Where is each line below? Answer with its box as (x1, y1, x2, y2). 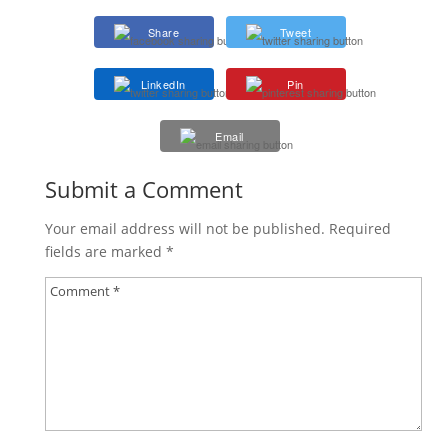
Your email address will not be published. (44, 219, 325, 239)
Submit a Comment (44, 174, 243, 205)
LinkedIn (140, 76, 186, 93)
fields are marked (44, 242, 166, 262)
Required (328, 219, 391, 239)
